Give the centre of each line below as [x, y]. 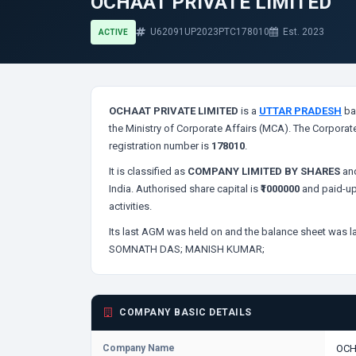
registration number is [160, 146]
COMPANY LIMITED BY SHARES [264, 171]
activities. [130, 206]
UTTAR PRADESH [300, 111]
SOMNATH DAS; [147, 249]
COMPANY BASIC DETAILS [184, 312]
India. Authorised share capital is [185, 189]
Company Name [139, 348]
